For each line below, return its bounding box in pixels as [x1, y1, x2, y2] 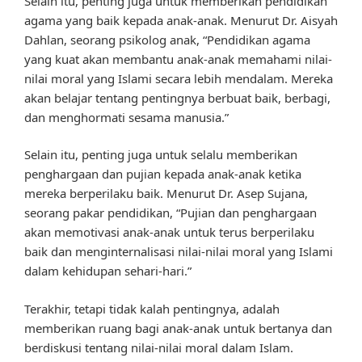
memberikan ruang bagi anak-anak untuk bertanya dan [24, 319, 332, 336]
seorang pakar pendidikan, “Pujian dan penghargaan [24, 204, 317, 221]
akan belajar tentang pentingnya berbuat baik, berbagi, [24, 89, 330, 106]
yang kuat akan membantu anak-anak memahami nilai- [24, 50, 332, 67]
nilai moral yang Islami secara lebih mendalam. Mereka [24, 69, 333, 86]
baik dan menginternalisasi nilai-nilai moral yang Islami [24, 243, 333, 260]
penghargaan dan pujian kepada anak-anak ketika [24, 166, 301, 183]
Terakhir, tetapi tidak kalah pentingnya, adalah [24, 300, 280, 317]
